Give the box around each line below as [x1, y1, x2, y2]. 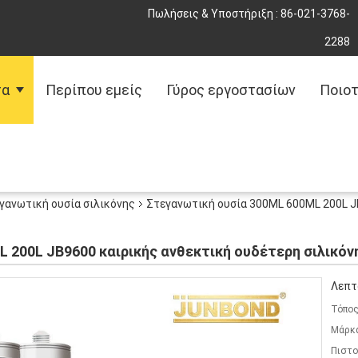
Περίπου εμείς [46, 82, 142, 98]
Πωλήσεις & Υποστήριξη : [148, 7, 280, 20]
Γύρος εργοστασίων [166, 82, 296, 98]
